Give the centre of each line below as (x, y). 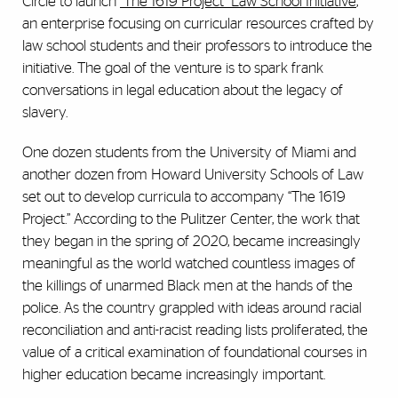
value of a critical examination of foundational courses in (195, 353)
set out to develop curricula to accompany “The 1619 (184, 197)
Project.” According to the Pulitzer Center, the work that (191, 219)
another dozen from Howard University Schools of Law (193, 175)
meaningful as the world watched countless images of (189, 264)
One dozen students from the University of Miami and (189, 153)
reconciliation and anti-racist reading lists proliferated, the (195, 330)
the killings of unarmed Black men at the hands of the (187, 286)
